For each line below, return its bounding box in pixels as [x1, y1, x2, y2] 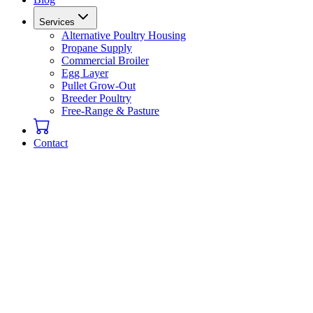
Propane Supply [61, 42, 132, 54]
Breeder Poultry [61, 92, 131, 104]
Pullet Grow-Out [61, 80, 136, 92]
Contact [34, 137, 68, 149]
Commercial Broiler [61, 54, 149, 66]
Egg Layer [61, 67, 108, 79]
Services [39, 17, 75, 27]
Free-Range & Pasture [61, 105, 159, 117]
